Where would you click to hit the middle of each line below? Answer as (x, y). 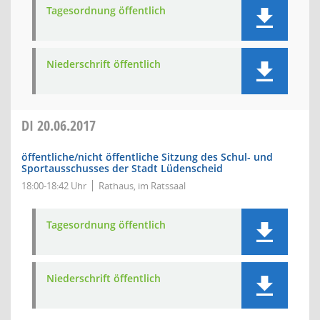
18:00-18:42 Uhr (54, 186)
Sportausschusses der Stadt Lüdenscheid (122, 168)
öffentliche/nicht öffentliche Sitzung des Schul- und (147, 157)
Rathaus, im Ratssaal (142, 186)
